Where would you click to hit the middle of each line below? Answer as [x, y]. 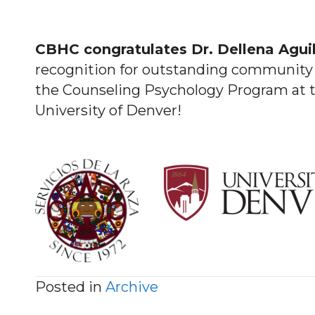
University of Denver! [108, 110]
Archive [132, 287]
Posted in [70, 287]
